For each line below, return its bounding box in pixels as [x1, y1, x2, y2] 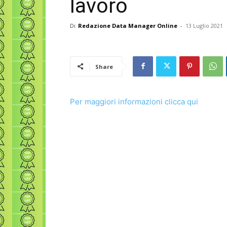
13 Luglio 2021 [185, 21, 223, 29]
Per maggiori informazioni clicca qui [70, 96, 198, 106]
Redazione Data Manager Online [78, 21, 177, 29]
